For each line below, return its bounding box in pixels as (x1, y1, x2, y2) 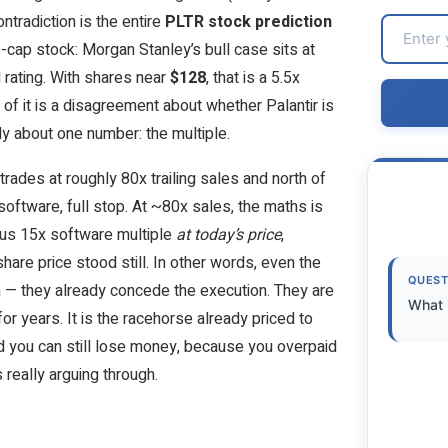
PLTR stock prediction (165, 9, 332, 34)
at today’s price (176, 222, 281, 247)
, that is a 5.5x (206, 65, 300, 90)
